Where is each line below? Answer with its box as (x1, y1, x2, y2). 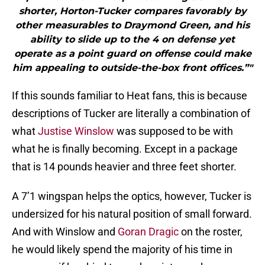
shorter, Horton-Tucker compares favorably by (18, 5, 247, 17)
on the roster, (179, 225, 243, 238)
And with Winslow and (12, 225, 118, 238)
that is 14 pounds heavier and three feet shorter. (12, 160, 237, 173)
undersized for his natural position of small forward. (12, 208, 252, 221)
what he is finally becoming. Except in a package (12, 143, 238, 156)
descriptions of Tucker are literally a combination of (12, 107, 250, 120)
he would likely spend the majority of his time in (12, 243, 232, 256)
